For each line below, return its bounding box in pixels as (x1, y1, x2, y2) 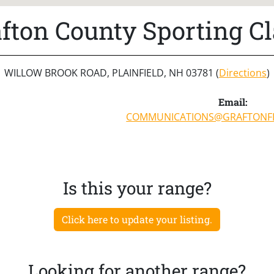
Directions (219, 65, 267, 80)
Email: (218, 95, 248, 108)
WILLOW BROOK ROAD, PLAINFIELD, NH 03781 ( (4, 65, 219, 80)
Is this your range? (62, 176, 212, 199)
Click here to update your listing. (62, 212, 212, 226)
